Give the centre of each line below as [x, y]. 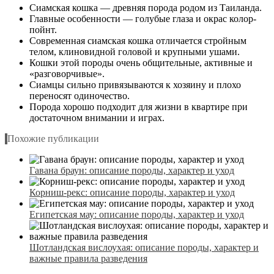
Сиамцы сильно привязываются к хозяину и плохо [135, 85]
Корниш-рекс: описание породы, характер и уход [132, 193]
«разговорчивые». [67, 74]
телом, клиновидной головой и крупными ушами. [135, 52]
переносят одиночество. [80, 96]
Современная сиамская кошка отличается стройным [138, 41]
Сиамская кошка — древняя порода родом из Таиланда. [146, 8]
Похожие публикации [53, 139]
